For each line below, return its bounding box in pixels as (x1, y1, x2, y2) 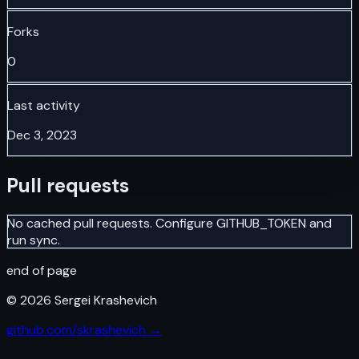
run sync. (7, 231, 60, 248)
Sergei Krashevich (51, 291, 157, 309)
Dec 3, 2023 (7, 126, 77, 143)
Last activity (7, 96, 80, 114)
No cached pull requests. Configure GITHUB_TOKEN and (7, 214, 332, 232)
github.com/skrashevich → (6, 321, 162, 338)
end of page (6, 261, 77, 279)
